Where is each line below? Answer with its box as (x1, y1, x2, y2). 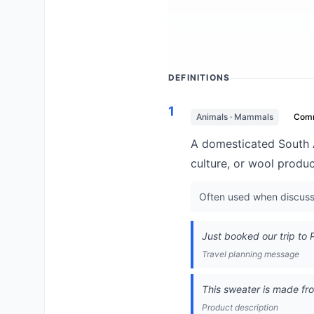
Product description (202, 302, 278, 313)
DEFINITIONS (168, 72, 231, 83)
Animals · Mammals (196, 111, 273, 122)
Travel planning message (202, 249, 299, 259)
